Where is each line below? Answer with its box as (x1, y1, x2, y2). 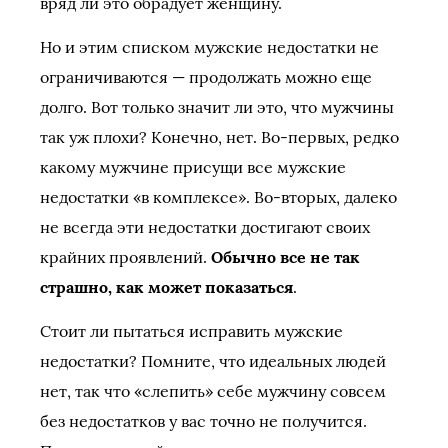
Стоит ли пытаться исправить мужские (40, 321, 343, 341)
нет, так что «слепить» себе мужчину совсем (40, 381, 386, 401)
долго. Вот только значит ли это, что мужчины (40, 97, 394, 117)
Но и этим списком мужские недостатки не (40, 37, 379, 57)
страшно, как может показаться (40, 277, 293, 297)
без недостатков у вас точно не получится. (40, 411, 367, 431)
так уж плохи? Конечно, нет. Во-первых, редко (40, 127, 399, 147)
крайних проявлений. (40, 247, 211, 267)
